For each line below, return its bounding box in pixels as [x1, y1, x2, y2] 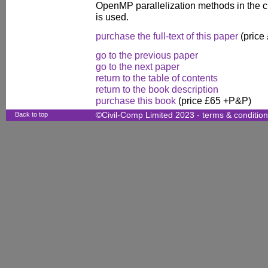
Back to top [15, 111, 48, 118]
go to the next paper [96, 60, 179, 72]
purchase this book [96, 95, 176, 106]
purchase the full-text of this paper [96, 30, 238, 41]
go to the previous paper [96, 49, 198, 60]
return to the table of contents [96, 72, 218, 83]
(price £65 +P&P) [176, 95, 251, 106]
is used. [96, 11, 129, 22]
